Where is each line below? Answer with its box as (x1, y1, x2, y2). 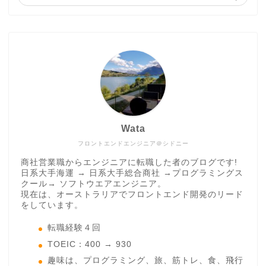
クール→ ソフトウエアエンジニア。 (21, 179, 166, 188)
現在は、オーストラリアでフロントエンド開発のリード (21, 189, 243, 199)
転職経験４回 (47, 223, 101, 233)
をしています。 (21, 200, 83, 210)
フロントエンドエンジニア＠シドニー (77, 140, 189, 147)
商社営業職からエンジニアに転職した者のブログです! (21, 157, 237, 167)
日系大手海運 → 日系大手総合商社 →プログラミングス (21, 168, 243, 178)
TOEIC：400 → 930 (47, 239, 132, 249)
